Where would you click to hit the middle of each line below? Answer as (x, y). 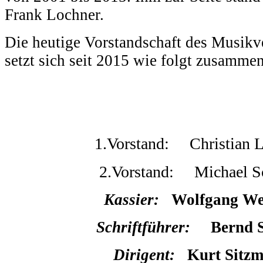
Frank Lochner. (54, 15)
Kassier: (131, 200)
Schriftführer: (145, 227)
